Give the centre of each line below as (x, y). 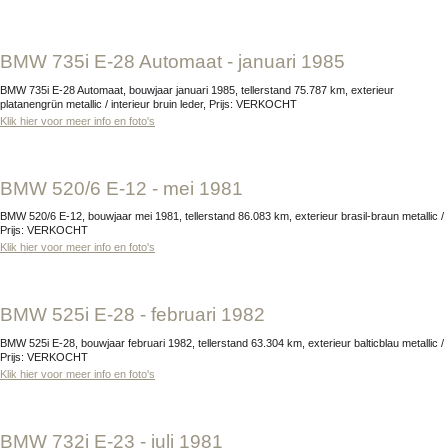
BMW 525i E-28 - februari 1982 (139, 315)
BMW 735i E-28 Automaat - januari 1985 (179, 61)
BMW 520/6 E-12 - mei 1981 (128, 188)
